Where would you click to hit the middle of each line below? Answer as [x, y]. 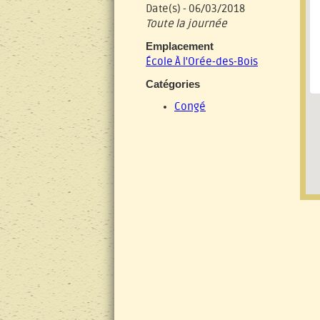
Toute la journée [186, 24]
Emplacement [180, 46]
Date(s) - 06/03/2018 [195, 9]
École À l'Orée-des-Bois [202, 62]
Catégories [173, 84]
